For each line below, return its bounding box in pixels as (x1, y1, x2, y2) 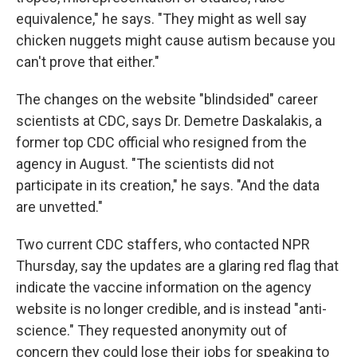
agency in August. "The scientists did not (16, 155, 274, 172)
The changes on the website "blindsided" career (16, 91, 318, 108)
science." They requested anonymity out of (16, 322, 288, 339)
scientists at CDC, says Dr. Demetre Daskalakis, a (16, 112, 322, 129)
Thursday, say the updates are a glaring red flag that (16, 257, 339, 274)
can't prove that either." (16, 53, 159, 70)
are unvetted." (16, 198, 103, 215)
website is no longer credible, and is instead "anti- (16, 300, 327, 317)
